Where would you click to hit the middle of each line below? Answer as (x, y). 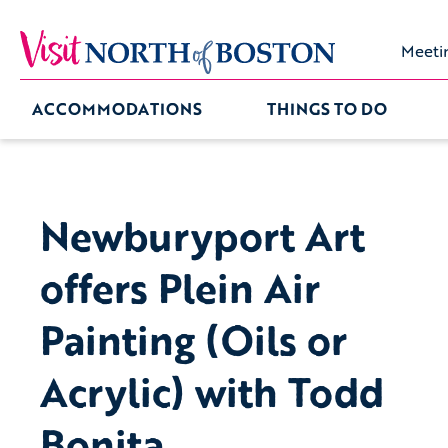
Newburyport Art (202, 235)
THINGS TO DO (326, 109)
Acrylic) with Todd (212, 391)
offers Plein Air (180, 287)
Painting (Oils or (193, 339)
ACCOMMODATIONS (117, 109)
